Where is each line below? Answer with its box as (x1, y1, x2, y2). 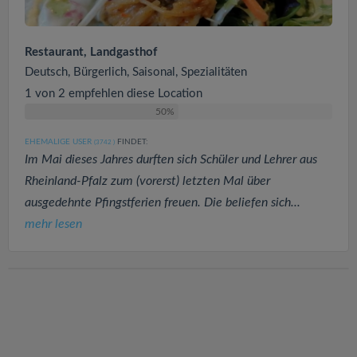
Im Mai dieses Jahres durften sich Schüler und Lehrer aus (25, 152, 317, 166)
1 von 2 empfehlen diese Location (25, 87, 202, 100)
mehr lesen (25, 217, 82, 230)
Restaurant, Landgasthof (25, 45, 157, 58)
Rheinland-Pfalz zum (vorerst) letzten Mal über (25, 174, 270, 187)
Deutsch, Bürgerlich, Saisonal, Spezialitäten (25, 65, 247, 78)
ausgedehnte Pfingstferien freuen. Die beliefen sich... (25, 195, 300, 209)
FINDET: (115, 137, 148, 146)
